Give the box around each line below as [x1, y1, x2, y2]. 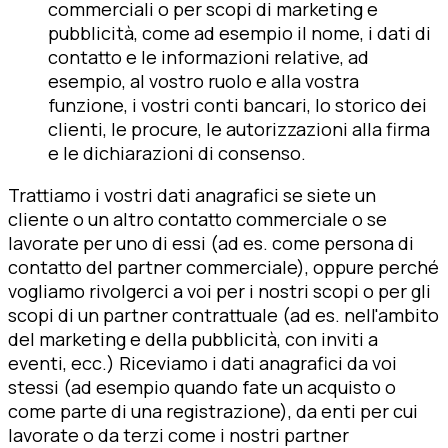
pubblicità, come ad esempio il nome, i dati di [48, 20, 431, 45]
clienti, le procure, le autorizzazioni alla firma [48, 116, 430, 141]
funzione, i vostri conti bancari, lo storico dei [48, 92, 427, 117]
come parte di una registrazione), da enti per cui [8, 398, 418, 423]
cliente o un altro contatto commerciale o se [8, 206, 387, 231]
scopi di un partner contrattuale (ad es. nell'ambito [8, 302, 439, 327]
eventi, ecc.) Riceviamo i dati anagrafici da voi [8, 350, 397, 375]
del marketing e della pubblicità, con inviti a [8, 326, 378, 351]
